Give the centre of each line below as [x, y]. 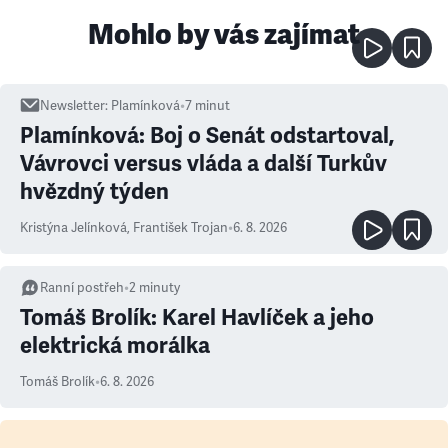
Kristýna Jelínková [73, 228]
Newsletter [72, 106]
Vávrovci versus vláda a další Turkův [203, 163]
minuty [159, 288]
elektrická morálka [115, 345]
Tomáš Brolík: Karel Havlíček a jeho [197, 317]
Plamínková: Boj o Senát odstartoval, [207, 135]
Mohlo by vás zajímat [224, 34]
